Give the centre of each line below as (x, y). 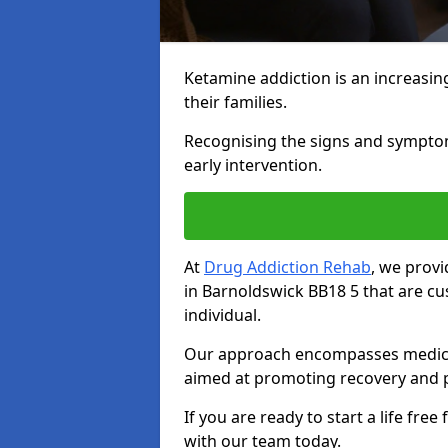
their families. (235, 102)
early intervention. (253, 165)
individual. (222, 315)
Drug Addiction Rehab (287, 267)
